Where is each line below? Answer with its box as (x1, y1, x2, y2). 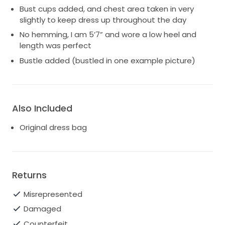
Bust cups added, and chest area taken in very (20, 3, 194, 14)
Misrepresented (23, 188, 82, 199)
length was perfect (20, 40, 91, 51)
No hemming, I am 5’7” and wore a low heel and (20, 29, 196, 40)
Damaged (23, 203, 61, 214)
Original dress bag (20, 122, 87, 133)
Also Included (12, 101, 72, 115)
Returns (12, 168, 47, 181)
